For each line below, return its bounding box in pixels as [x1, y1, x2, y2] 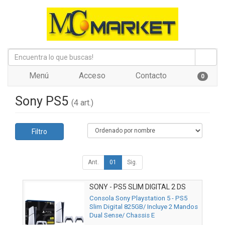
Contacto [134, 71, 167, 80]
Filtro [32, 128, 47, 136]
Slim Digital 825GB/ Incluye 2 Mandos [89, 203, 198, 211]
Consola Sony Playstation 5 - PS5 [89, 194, 187, 202]
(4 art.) [71, 98, 93, 107]
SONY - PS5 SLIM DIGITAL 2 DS [89, 183, 186, 191]
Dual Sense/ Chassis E [89, 211, 155, 219]
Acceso [77, 71, 105, 80]
